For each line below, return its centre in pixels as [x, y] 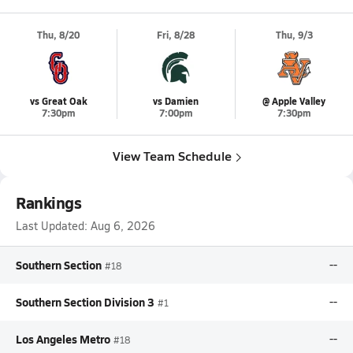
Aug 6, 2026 [123, 226]
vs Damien [176, 101]
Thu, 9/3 [294, 35]
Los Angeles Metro [63, 339]
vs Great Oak [58, 101]
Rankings [49, 203]
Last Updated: [52, 226]
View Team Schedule [172, 156]
